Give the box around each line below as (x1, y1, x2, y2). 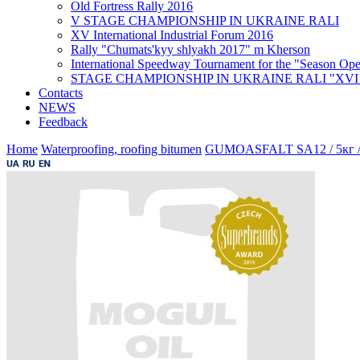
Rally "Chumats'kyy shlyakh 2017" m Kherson (71, 42, 310, 56)
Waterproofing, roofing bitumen (41, 141, 202, 156)
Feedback (39, 114, 88, 129)
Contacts (39, 85, 83, 100)
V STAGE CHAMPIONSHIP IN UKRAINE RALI (71, 13, 339, 27)
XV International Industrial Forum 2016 (71, 27, 273, 42)
